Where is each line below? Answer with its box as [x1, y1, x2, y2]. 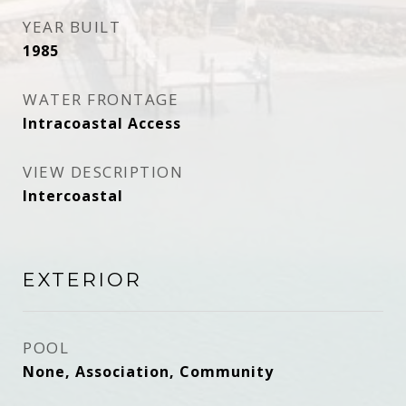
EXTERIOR [23, 268, 142, 291]
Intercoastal [23, 186, 123, 206]
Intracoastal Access [23, 113, 181, 133]
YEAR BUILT [23, 16, 121, 37]
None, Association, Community [23, 362, 274, 382]
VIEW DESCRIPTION [23, 161, 183, 182]
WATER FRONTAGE [23, 89, 179, 110]
